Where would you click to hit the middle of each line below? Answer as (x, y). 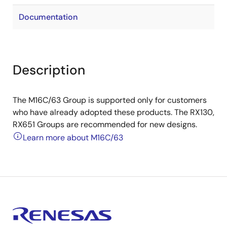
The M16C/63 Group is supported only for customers (110, 100)
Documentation (48, 17)
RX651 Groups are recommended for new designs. (105, 124)
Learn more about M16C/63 (73, 138)
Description (49, 70)
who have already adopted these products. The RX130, (113, 112)
